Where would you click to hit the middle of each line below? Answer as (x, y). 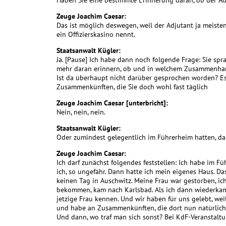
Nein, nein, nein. (81, 112)
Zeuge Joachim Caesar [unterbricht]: (112, 103)
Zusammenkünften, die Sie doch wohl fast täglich (132, 87)
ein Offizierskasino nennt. (96, 35)
